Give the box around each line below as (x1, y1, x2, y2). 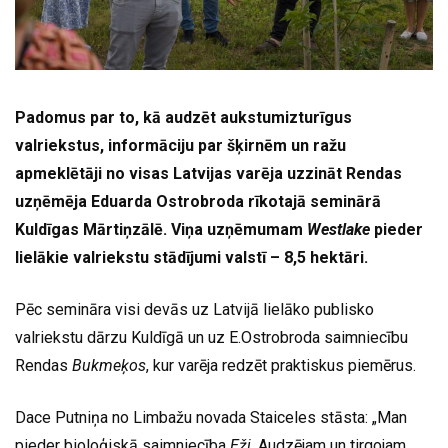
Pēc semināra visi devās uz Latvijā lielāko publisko (15, 299, 374, 319)
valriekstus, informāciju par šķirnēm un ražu (15, 135, 346, 155)
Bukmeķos (72, 355, 146, 375)
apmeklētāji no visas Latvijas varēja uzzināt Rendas (15, 163, 402, 183)
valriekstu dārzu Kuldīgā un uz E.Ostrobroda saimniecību (15, 327, 408, 347)
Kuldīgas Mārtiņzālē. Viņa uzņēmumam (15, 219, 303, 239)
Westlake (307, 219, 370, 239)
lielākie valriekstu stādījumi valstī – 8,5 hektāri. (15, 247, 368, 267)
